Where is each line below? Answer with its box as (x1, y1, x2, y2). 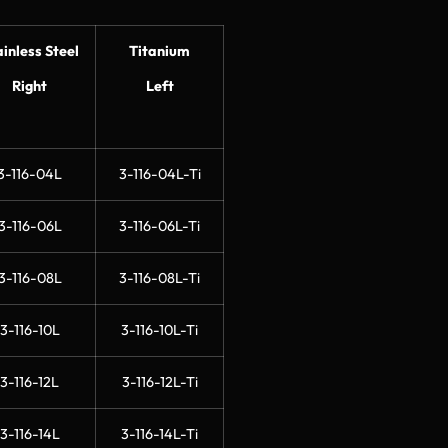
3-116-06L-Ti (119, 216, 200, 235)
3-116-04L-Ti (118, 164, 201, 183)
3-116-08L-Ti (119, 268, 200, 287)
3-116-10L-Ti (121, 320, 198, 339)
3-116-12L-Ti (121, 372, 198, 391)
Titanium (129, 41, 190, 60)
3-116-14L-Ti (121, 424, 198, 443)
